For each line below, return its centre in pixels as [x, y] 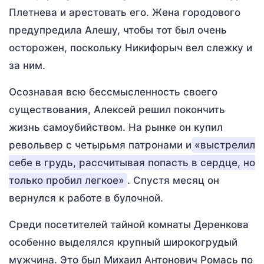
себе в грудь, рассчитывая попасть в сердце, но [132, 163]
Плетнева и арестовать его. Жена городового [125, 12]
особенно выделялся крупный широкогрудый [123, 242]
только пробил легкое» [67, 180]
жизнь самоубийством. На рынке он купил [116, 127]
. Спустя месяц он [173, 180]
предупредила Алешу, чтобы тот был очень [118, 30]
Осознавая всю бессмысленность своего [113, 92]
